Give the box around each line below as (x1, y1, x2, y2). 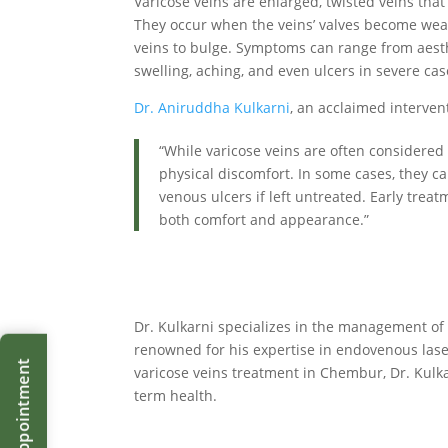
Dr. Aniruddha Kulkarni (134, 98, 291, 118)
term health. (134, 385, 218, 405)
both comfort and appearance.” (159, 210, 370, 230)
